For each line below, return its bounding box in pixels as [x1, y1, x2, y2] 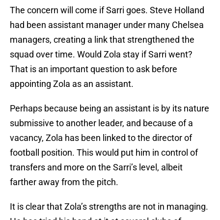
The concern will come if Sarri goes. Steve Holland [10, 5, 204, 16]
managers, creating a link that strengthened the [10, 34, 194, 45]
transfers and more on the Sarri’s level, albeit [10, 162, 183, 173]
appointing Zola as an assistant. [10, 79, 134, 89]
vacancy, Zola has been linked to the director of [10, 133, 192, 143]
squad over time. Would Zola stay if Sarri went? [10, 49, 192, 60]
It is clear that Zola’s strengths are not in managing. [10, 201, 208, 212]
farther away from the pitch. [10, 177, 118, 188]
